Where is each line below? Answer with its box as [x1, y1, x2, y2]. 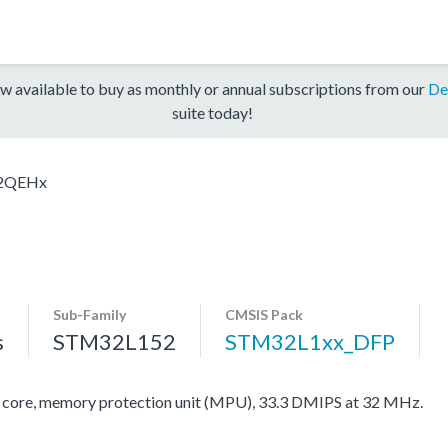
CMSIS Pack [225, 305, 303, 323]
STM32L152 [53, 327, 176, 355]
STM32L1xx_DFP [225, 327, 395, 355]
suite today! [171, 102, 253, 122]
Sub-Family [53, 305, 126, 323]
